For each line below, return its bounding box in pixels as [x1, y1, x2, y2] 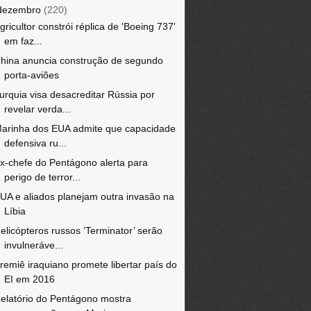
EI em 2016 [3, 274, 55, 285]
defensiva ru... [3, 137, 67, 149]
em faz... [3, 35, 42, 47]
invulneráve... [3, 239, 63, 251]
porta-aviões [3, 69, 59, 81]
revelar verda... [3, 103, 71, 115]
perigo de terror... [3, 171, 81, 183]
